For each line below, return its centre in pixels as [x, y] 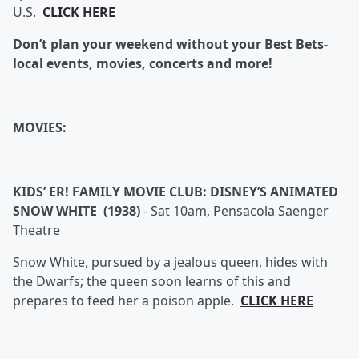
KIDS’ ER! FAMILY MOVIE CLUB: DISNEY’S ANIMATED [175, 192]
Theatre [36, 230]
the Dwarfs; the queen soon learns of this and [152, 281]
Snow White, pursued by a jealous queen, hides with [170, 262]
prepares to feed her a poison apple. [123, 301]
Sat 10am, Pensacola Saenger [240, 211]
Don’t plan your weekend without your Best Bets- [170, 44]
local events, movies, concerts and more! [143, 63]
